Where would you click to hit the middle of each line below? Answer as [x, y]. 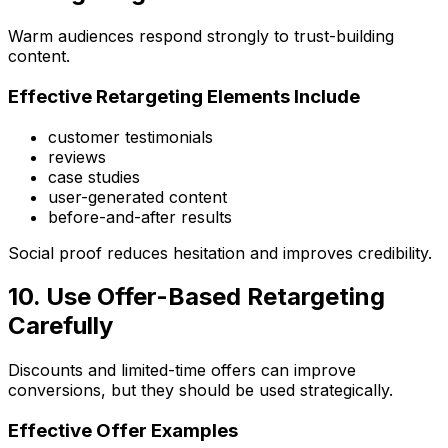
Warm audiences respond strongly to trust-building [201, 36]
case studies [94, 176]
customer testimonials [130, 136]
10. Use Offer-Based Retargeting [196, 297]
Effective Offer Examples [123, 431]
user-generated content [137, 196]
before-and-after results [140, 216]
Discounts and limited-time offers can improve [182, 370]
